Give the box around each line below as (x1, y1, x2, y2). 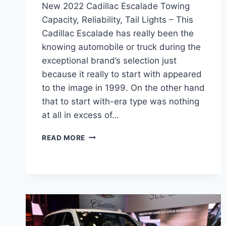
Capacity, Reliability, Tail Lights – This (42, 14, 193, 25)
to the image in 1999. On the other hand (42, 82, 205, 93)
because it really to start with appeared (42, 69, 202, 79)
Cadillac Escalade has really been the (42, 28, 194, 38)
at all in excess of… (42, 109, 119, 120)
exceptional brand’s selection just (42, 55, 177, 66)
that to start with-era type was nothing (42, 96, 199, 106)
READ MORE (42, 133, 86, 142)
